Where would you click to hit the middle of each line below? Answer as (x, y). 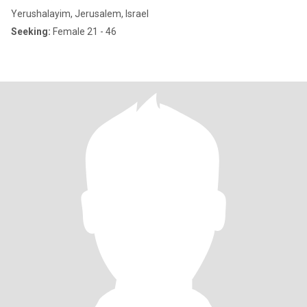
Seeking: (31, 32)
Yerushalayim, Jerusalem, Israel (80, 14)
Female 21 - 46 (84, 32)
